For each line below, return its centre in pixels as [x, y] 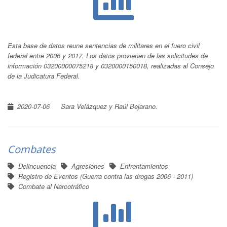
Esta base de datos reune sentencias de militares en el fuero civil [104, 45]
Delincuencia [37, 166]
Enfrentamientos [144, 166]
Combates [32, 149]
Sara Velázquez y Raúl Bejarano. [109, 106]
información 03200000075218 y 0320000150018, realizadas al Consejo [111, 66]
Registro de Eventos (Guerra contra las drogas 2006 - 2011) [106, 176]
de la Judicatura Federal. [45, 76]
